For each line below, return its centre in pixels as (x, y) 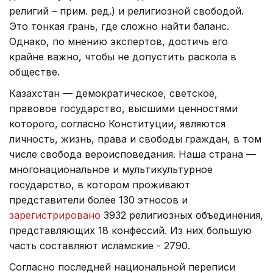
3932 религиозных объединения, (182, 215)
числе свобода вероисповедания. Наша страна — (133, 154)
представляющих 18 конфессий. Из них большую (130, 230)
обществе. (34, 72)
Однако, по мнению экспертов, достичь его (119, 41)
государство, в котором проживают (100, 184)
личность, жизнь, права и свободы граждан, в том (135, 139)
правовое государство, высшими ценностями (123, 108)
